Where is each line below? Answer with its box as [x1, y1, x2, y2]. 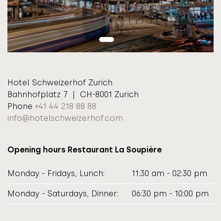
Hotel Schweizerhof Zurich [7, 77, 112, 87]
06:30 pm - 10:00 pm [124, 188, 209, 198]
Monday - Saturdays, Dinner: [7, 188, 118, 198]
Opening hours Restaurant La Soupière [7, 145, 162, 154]
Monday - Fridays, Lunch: [7, 168, 105, 178]
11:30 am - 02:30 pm [124, 168, 207, 178]
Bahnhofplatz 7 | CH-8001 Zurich [7, 89, 139, 99]
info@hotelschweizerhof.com [7, 113, 123, 123]
